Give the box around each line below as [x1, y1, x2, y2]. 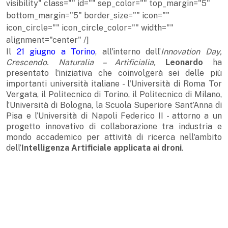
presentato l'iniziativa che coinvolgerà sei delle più [6, 68, 222, 78]
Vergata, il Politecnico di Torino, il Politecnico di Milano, [6, 90, 222, 100]
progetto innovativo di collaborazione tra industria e [6, 122, 222, 132]
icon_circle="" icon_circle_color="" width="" [6, 23, 174, 33]
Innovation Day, [161, 47, 222, 57]
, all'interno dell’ [95, 47, 161, 57]
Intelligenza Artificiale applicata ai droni [21, 143, 182, 153]
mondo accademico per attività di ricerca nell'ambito [6, 132, 222, 142]
